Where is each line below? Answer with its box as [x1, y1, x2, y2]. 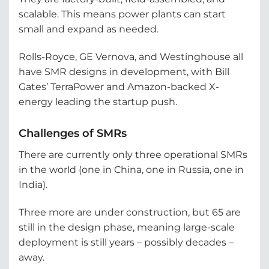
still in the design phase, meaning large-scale [19, 221, 235, 233]
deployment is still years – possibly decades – [19, 236, 234, 248]
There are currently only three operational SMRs [19, 148, 247, 160]
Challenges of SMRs [19, 127, 127, 140]
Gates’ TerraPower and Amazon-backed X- [19, 80, 219, 92]
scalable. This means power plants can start [19, 8, 226, 20]
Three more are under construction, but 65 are [19, 206, 241, 218]
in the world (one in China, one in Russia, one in [19, 163, 244, 175]
